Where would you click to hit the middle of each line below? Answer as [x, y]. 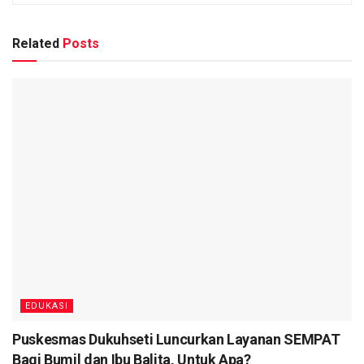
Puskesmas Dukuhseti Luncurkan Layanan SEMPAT [176, 339]
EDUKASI [47, 305]
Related [36, 44]
